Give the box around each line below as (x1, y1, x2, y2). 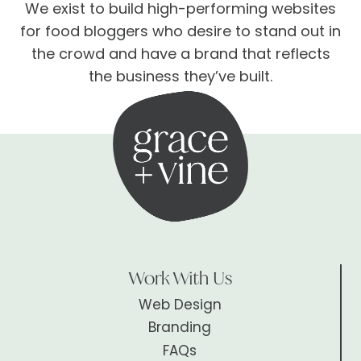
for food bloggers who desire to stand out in (20, 20, 341, 41)
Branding (148, 317, 211, 338)
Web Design (138, 294, 222, 314)
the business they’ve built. (89, 65, 272, 86)
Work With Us (127, 267, 232, 289)
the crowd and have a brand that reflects (31, 43, 330, 64)
